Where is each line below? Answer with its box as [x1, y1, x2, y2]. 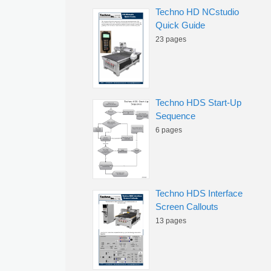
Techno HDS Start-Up [155, 97, 241, 108]
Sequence [155, 111, 195, 121]
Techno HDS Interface [155, 188, 243, 198]
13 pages [155, 217, 186, 225]
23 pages [155, 35, 186, 44]
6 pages [155, 126, 182, 134]
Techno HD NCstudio [155, 7, 239, 17]
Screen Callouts [155, 201, 218, 212]
